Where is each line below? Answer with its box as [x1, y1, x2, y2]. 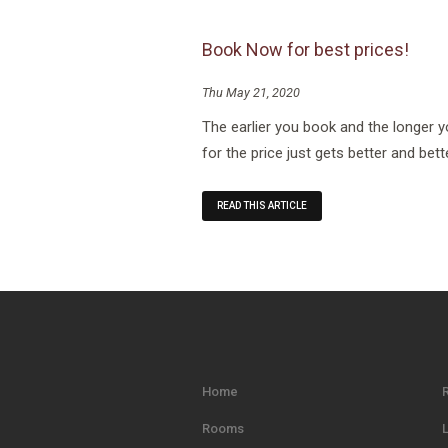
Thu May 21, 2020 [202, 84, 301, 100]
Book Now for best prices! [202, 39, 410, 60]
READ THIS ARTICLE [217, 199, 308, 211]
